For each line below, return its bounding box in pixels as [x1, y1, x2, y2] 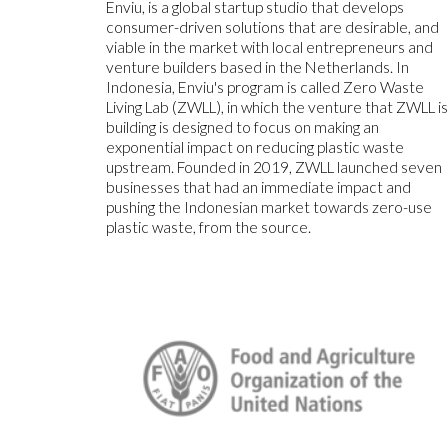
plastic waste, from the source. [106, 218, 312, 237]
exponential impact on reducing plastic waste [106, 138, 405, 157]
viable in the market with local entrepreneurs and [106, 38, 434, 57]
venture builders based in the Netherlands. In [106, 58, 410, 77]
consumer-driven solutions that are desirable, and [106, 18, 440, 37]
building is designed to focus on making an [106, 118, 380, 137]
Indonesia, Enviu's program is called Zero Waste [106, 78, 425, 97]
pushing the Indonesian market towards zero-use [106, 198, 433, 217]
